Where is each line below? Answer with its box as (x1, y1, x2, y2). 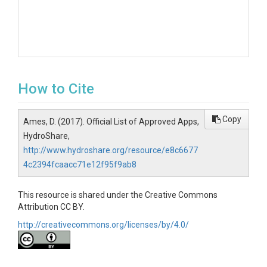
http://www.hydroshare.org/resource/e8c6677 (23, 145, 198, 155)
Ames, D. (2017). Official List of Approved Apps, (23, 117, 199, 126)
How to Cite (18, 80, 94, 97)
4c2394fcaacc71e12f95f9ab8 (23, 160, 136, 169)
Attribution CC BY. (18, 202, 85, 212)
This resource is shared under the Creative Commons (18, 190, 218, 200)
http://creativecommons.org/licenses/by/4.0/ (18, 220, 189, 229)
